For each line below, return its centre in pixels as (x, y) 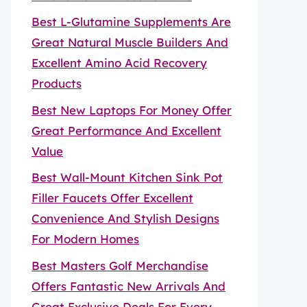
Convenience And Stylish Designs (125, 218)
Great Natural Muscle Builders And (130, 42)
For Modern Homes (85, 239)
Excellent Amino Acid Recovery (119, 63)
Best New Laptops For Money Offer (132, 110)
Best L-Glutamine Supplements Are (131, 22)
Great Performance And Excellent (126, 130)
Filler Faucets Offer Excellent (112, 198)
